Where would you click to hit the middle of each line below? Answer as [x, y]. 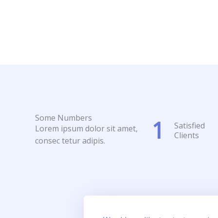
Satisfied [190, 125]
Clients [187, 135]
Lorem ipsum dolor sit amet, [86, 128]
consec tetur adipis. [70, 141]
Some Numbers [64, 118]
